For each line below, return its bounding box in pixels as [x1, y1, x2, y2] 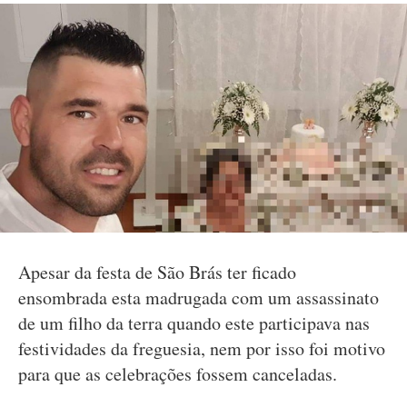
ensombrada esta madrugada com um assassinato [18, 285, 379, 310]
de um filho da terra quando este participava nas [18, 311, 370, 335]
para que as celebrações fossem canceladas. [18, 362, 337, 386]
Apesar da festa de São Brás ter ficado [18, 260, 296, 284]
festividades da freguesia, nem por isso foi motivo [18, 336, 385, 361]
